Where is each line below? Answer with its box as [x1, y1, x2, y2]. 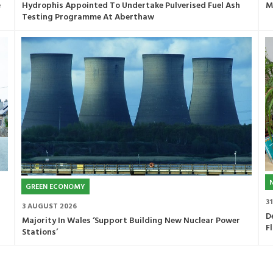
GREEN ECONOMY [25, 180, 85, 193]
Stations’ [21, 225, 58, 239]
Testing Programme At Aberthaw [21, 10, 154, 24]
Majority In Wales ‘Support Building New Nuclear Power [21, 213, 240, 228]
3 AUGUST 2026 [21, 200, 77, 213]
